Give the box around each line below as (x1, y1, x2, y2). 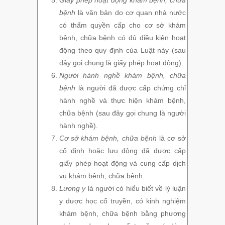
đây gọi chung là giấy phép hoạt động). (59, 59, 183, 67)
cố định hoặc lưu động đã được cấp (59, 147, 186, 155)
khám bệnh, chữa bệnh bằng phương (59, 209, 186, 218)
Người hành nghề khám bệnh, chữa (59, 71, 186, 80)
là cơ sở (159, 134, 186, 143)
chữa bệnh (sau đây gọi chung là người (59, 109, 186, 118)
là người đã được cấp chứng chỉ (78, 84, 186, 92)
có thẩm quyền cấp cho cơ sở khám (59, 21, 186, 30)
